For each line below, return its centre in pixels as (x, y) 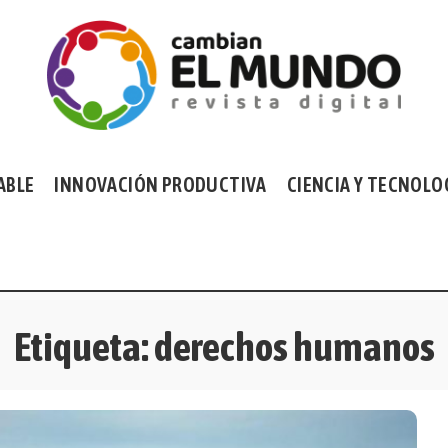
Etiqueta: (83, 346)
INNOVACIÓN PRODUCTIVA (160, 184)
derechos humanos (294, 346)
